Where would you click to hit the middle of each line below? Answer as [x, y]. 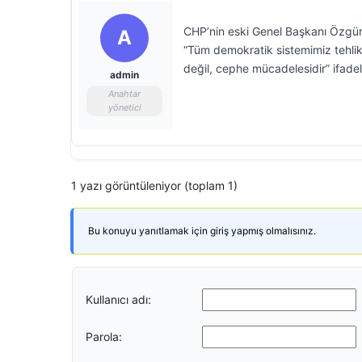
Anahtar [124, 94]
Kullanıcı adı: [118, 299]
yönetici [124, 107]
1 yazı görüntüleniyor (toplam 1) [154, 185]
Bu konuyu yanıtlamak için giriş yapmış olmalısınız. [202, 231]
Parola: [104, 336]
